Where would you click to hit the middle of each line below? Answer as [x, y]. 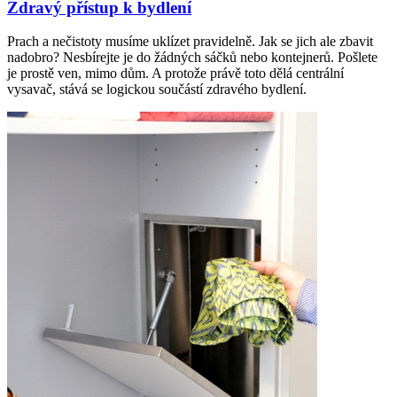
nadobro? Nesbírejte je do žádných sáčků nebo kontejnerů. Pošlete [192, 58]
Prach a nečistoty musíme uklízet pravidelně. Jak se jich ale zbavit [190, 42]
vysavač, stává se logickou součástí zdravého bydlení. [157, 90]
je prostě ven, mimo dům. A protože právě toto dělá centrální [175, 74]
